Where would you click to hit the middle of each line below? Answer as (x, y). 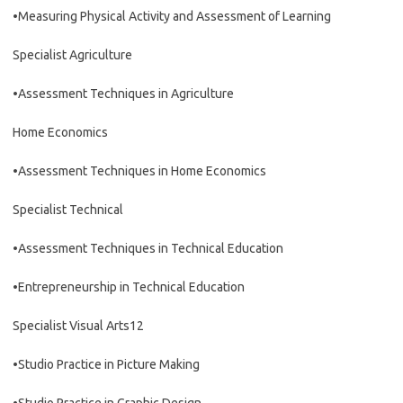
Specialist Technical (68, 210)
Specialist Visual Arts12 (78, 326)
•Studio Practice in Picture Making (106, 364)
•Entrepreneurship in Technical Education (129, 287)
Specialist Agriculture (72, 55)
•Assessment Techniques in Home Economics (139, 171)
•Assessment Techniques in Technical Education (148, 248)
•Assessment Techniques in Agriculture (123, 94)
